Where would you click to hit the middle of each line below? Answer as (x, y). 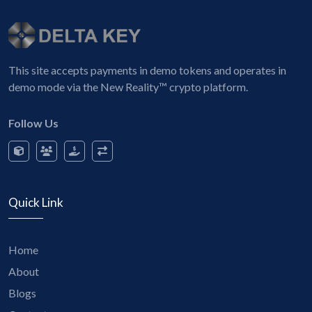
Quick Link (36, 203)
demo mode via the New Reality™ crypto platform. (128, 87)
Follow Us (33, 123)
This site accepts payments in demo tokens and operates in (147, 70)
